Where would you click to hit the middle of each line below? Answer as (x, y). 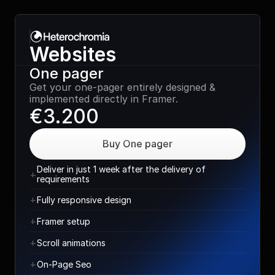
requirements (63, 179)
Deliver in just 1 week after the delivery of (121, 169)
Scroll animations (71, 242)
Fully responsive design (84, 199)
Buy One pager (137, 144)
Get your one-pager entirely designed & (122, 87)
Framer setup (64, 221)
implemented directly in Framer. (104, 99)
